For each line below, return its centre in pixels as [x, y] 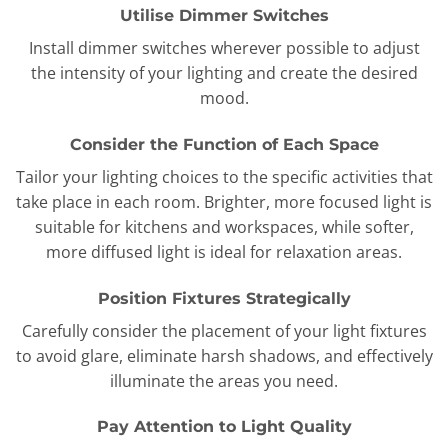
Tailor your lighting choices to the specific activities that [224, 176]
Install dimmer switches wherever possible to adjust [224, 48]
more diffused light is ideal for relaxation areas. [224, 251]
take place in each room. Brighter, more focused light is [224, 201]
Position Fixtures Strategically [224, 298]
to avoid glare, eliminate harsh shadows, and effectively [224, 355]
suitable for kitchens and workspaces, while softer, [224, 226]
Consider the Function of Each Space [224, 144]
